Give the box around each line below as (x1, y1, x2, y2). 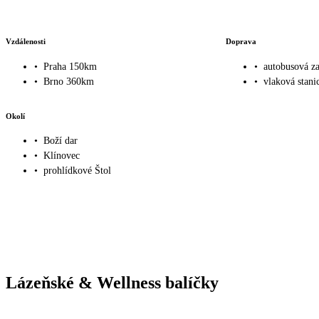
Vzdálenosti (6, 37, 46, 46)
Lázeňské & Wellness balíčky (6, 273, 219, 293)
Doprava (225, 37, 256, 46)
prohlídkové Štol (43, 165, 111, 177)
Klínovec (43, 150, 80, 162)
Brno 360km (43, 75, 94, 87)
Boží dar (43, 135, 78, 147)
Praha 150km (43, 61, 97, 72)
